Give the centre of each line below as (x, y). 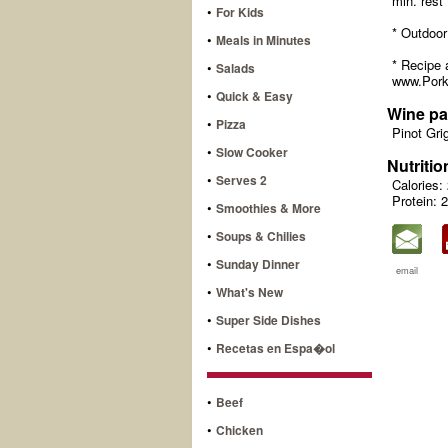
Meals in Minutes (263, 39)
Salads (235, 67)
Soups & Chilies (261, 235)
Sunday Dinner (258, 263)
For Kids (240, 11)
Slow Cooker (252, 151)
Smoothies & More (268, 207)
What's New (249, 291)
